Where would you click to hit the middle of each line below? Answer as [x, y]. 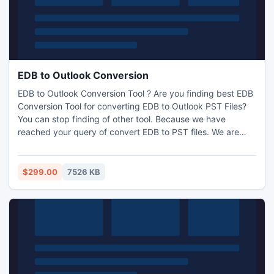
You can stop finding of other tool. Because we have [122, 119]
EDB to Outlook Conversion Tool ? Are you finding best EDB [135, 93]
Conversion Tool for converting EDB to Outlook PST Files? [132, 106]
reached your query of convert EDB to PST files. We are [128, 132]
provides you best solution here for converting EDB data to [135, 145]
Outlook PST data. [54, 157]
